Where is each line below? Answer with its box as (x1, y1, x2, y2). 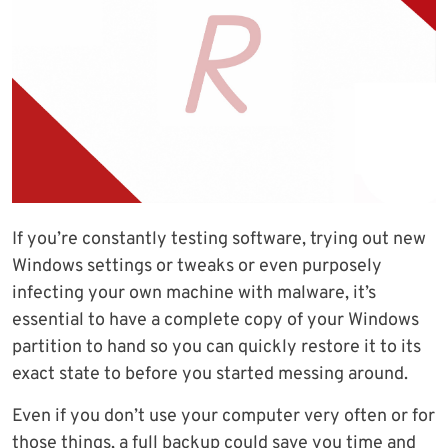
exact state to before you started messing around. (12, 363, 408, 387)
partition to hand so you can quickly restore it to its (12, 336, 421, 360)
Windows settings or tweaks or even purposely (12, 255, 382, 279)
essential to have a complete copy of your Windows (12, 309, 419, 333)
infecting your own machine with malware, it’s (12, 282, 376, 306)
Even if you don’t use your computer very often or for (12, 405, 435, 429)
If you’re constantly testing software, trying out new (12, 228, 426, 252)
